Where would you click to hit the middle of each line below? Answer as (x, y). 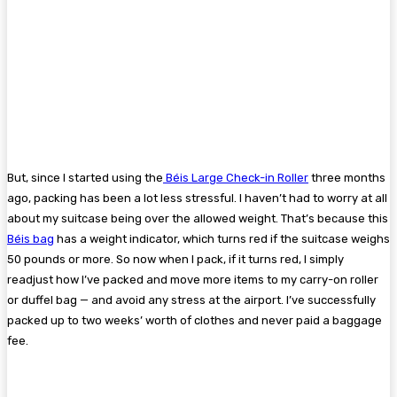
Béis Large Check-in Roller (237, 178)
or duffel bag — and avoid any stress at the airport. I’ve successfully (191, 300)
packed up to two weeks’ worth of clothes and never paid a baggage (195, 321)
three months (347, 178)
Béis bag (31, 239)
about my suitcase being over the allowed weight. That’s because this (198, 219)
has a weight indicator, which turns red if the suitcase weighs (222, 239)
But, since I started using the (85, 178)
